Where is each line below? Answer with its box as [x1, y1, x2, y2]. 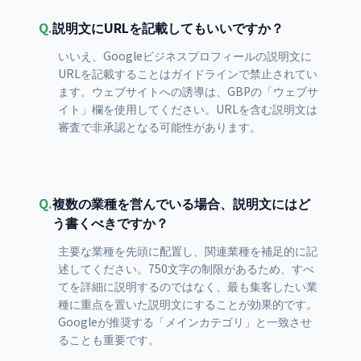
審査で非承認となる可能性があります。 [58, 118, 261, 135]
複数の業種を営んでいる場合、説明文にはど [52, 193, 310, 213]
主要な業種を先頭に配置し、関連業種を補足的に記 [58, 243, 317, 259]
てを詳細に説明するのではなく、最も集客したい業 [58, 278, 317, 294]
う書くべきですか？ [52, 213, 168, 232]
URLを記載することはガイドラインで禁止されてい [58, 65, 317, 81]
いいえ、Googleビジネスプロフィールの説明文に [58, 48, 312, 64]
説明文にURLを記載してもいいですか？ [52, 18, 284, 37]
